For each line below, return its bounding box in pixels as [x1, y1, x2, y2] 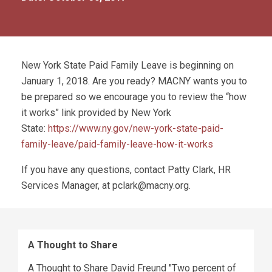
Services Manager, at [21, 180, 112, 191]
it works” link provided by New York [21, 107, 171, 118]
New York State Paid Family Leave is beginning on [21, 59, 234, 71]
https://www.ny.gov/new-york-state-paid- [48, 123, 223, 134]
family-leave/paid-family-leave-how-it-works [21, 138, 216, 150]
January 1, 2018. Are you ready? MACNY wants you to [21, 75, 247, 87]
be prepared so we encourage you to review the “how [21, 91, 246, 103]
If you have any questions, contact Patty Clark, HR [21, 164, 231, 175]
